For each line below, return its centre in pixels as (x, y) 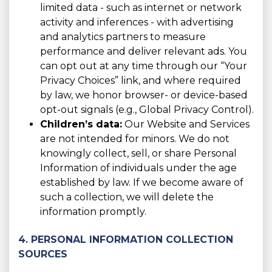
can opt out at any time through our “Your (144, 66)
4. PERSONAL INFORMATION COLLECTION (126, 240)
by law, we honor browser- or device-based (144, 95)
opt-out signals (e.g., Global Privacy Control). (147, 110)
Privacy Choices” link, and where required (141, 81)
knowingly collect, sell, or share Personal (138, 154)
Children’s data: (81, 124)
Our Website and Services (186, 124)
